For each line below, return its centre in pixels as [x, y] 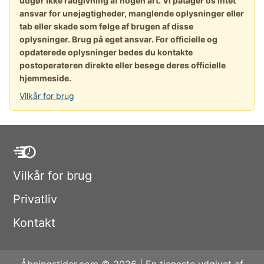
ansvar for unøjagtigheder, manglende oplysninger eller [132, 14]
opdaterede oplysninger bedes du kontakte [106, 52]
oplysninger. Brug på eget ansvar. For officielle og [118, 39]
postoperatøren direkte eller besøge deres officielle [123, 65]
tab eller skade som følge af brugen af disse [106, 27]
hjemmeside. [45, 78]
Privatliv [35, 199]
